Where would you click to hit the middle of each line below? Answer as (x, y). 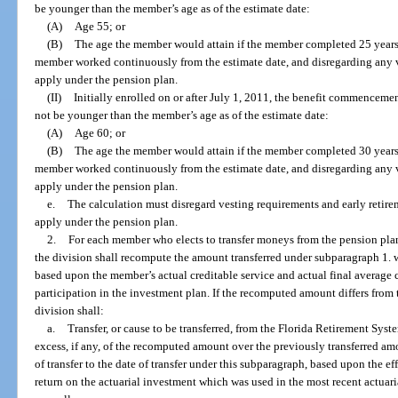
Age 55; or (99, 27)
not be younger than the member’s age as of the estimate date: (182, 115)
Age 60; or (99, 133)
